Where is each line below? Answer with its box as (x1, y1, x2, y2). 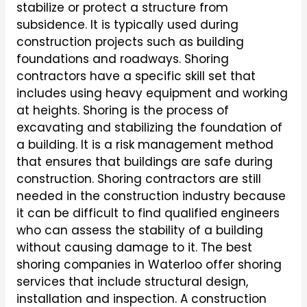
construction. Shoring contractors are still (16, 171, 261, 187)
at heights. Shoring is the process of (16, 102, 229, 119)
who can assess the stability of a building (16, 222, 263, 238)
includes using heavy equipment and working (16, 85, 288, 101)
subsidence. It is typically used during (16, 16, 238, 33)
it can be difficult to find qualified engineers (16, 205, 280, 221)
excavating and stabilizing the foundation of (16, 119, 282, 136)
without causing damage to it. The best (16, 239, 252, 256)
